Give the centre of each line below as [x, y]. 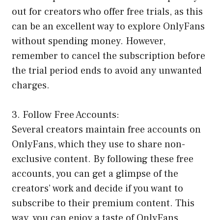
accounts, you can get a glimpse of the [95, 174]
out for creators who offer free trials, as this [107, 12]
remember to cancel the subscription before [109, 56]
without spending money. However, [89, 41]
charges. [31, 86]
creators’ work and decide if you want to [97, 189]
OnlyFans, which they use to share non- [98, 145]
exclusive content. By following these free [103, 159]
